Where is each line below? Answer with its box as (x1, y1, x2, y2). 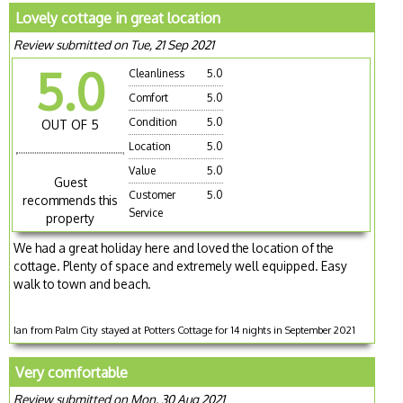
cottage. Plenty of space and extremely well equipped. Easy (13, 257, 348, 273)
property (46, 210, 95, 226)
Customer (129, 187, 176, 201)
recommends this (22, 192, 119, 208)
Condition (129, 114, 178, 129)
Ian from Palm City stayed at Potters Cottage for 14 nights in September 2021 (13, 322, 356, 336)
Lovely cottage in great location (15, 8, 221, 27)
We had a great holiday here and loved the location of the (13, 239, 335, 255)
